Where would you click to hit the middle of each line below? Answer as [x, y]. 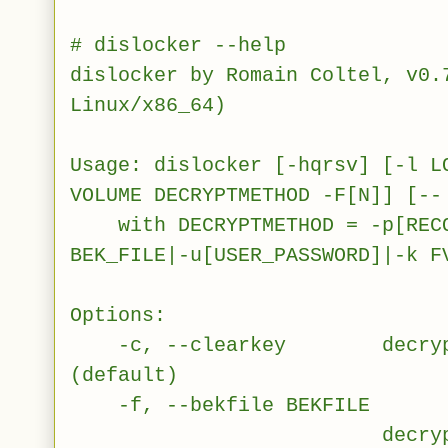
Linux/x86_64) [148, 105]
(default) [124, 375]
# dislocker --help [178, 45]
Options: [118, 315]
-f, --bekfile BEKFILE [220, 405]
